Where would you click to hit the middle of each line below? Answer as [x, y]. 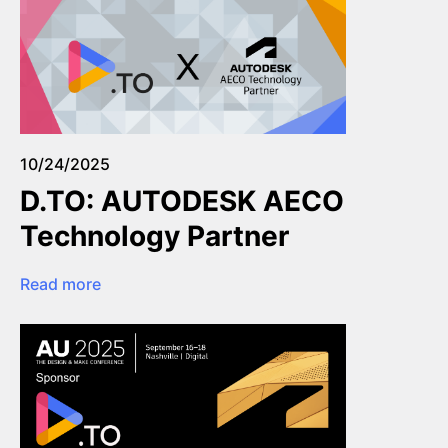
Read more [60, 284]
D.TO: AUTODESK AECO [182, 201]
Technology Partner [154, 236]
